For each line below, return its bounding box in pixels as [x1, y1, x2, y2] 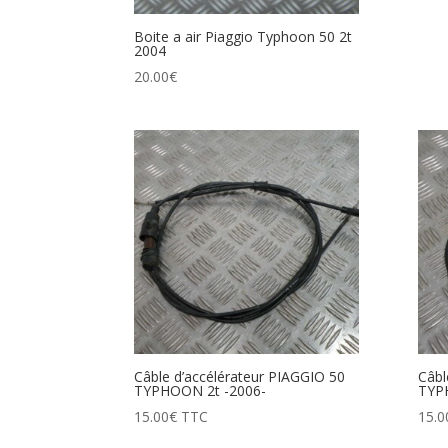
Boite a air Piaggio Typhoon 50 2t [134, 26, 353, 46]
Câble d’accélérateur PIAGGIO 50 [134, 367, 346, 387]
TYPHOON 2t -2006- [134, 381, 267, 401]
